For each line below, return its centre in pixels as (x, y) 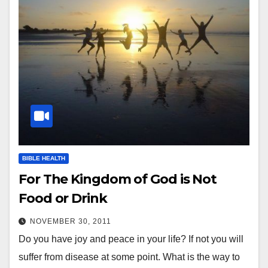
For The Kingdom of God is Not (118, 179)
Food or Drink (63, 199)
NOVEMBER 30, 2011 (71, 222)
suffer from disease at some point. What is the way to (129, 257)
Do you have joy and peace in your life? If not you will (131, 239)
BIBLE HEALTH (44, 159)
